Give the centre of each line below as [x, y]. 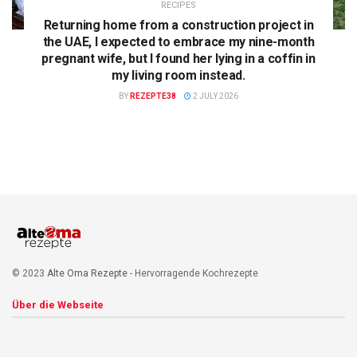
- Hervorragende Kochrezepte [193, 274]
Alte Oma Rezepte [87, 274]
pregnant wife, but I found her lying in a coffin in [178, 59]
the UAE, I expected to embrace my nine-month [178, 42]
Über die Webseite [58, 305]
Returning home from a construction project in [178, 25]
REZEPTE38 [153, 96]
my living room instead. [178, 76]
